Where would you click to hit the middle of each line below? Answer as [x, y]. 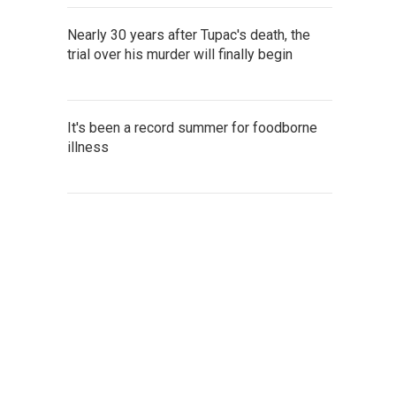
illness [88, 147]
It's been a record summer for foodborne [192, 128]
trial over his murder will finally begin [180, 54]
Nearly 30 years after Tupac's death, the [189, 35]
